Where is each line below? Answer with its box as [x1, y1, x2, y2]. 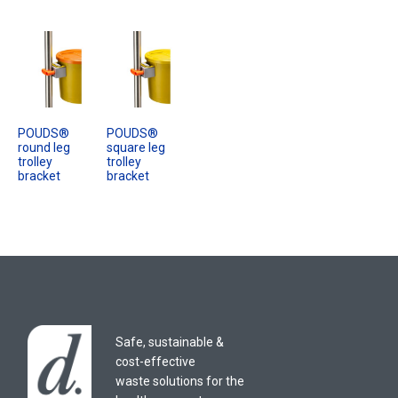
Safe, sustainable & [115, 335, 224, 350]
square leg [107, 139, 166, 155]
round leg [18, 139, 70, 155]
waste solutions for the [115, 374, 244, 389]
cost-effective [115, 354, 195, 370]
